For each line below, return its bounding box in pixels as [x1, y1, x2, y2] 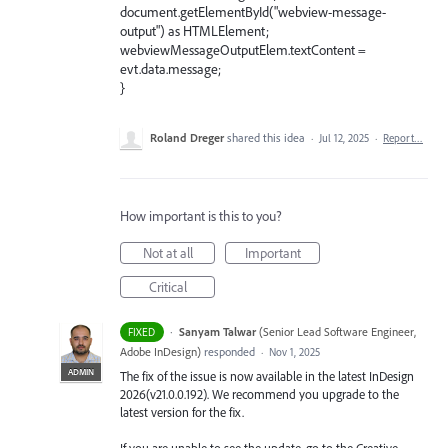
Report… [383, 130, 423, 145]
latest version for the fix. [120, 403, 244, 420]
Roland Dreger [150, 129, 224, 145]
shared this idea [227, 129, 308, 145]
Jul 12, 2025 [319, 130, 369, 145]
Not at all [142, 243, 193, 262]
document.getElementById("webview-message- [120, 2, 386, 21]
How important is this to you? [120, 206, 282, 225]
